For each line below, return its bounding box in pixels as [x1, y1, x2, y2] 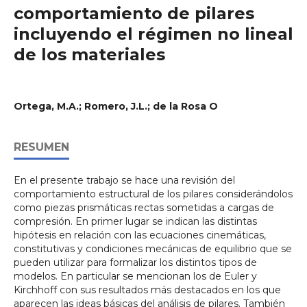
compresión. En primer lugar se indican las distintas [14, 215, 257, 228]
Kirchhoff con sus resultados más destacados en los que [14, 284, 281, 296]
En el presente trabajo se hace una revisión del [14, 174, 235, 186]
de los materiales [14, 45, 165, 64]
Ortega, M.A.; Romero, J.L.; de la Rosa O [14, 100, 218, 112]
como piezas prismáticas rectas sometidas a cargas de [14, 201, 274, 214]
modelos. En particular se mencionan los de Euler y [14, 270, 257, 282]
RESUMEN [14, 140, 69, 153]
